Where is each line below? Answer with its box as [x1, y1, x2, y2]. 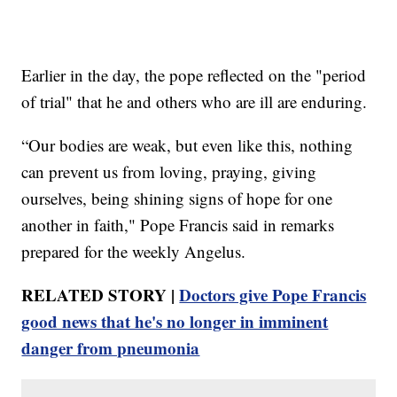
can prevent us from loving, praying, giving [21, 160, 317, 183]
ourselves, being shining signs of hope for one [21, 186, 333, 209]
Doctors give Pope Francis [179, 282, 367, 307]
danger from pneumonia [21, 335, 200, 360]
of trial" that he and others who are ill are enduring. [21, 90, 368, 113]
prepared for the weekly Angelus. [21, 239, 246, 262]
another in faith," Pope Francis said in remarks [21, 213, 335, 236]
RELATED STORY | [21, 282, 180, 307]
